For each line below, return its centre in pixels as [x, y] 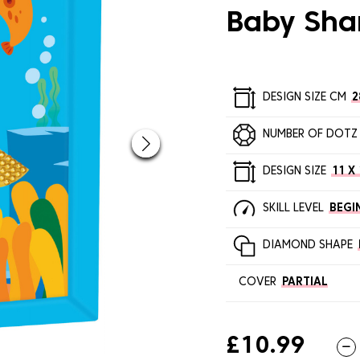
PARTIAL [305, 283]
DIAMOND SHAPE [307, 246]
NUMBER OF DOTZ [310, 135]
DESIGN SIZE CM [304, 98]
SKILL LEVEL [293, 209]
